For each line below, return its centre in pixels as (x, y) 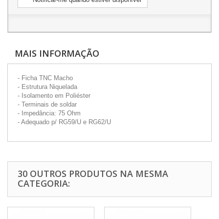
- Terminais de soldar (47, 104)
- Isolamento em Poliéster (54, 96)
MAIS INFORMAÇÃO (57, 53)
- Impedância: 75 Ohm (49, 113)
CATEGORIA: (44, 183)
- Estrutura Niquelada (47, 87)
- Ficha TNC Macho (45, 78)
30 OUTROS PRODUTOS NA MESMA (93, 174)
